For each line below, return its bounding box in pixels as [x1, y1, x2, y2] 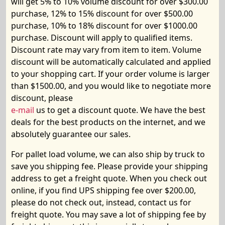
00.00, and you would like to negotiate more [44, 80, 211, 91]
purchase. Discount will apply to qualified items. [11, 32, 192, 43]
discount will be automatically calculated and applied [11, 56, 211, 67]
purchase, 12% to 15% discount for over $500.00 [11, 8, 193, 19]
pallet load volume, [26, 149, 99, 160]
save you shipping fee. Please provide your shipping [11, 161, 208, 172]
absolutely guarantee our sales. [11, 129, 131, 140]
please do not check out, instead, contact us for [11, 197, 191, 208]
